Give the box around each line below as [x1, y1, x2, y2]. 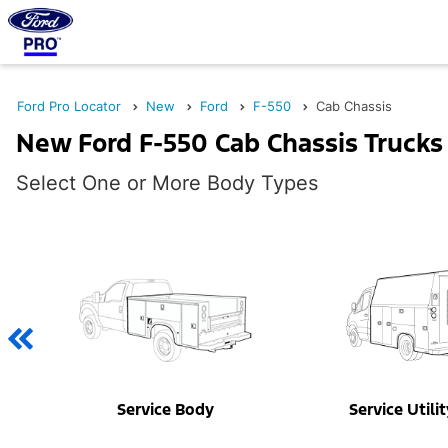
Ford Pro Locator [17, 98, 121, 114]
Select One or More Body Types [16, 170, 318, 195]
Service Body [116, 399, 214, 421]
